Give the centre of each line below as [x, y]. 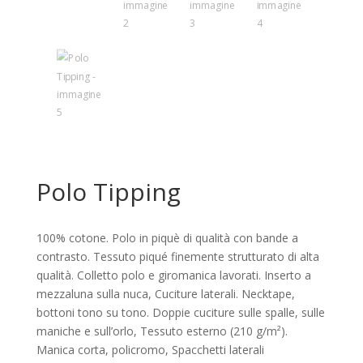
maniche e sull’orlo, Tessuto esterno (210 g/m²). [162, 331]
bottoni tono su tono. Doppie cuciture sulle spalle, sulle [180, 312]
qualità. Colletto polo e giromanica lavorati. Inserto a [173, 275]
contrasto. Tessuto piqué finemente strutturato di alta [177, 256]
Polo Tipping [108, 191]
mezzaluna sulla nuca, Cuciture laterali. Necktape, [165, 293]
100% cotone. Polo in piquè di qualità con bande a [167, 237]
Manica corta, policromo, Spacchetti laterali [150, 349]
